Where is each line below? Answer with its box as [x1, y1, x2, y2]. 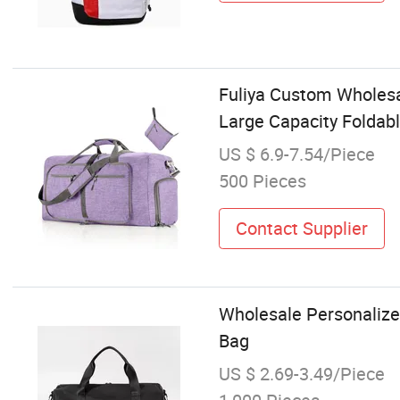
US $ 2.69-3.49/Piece [218, 361, 385, 386]
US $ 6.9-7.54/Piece [218, 142, 375, 167]
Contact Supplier [235, 215, 368, 240]
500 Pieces [218, 169, 306, 194]
